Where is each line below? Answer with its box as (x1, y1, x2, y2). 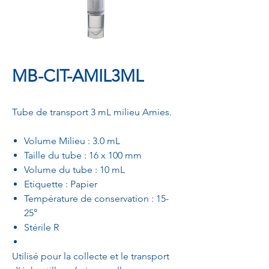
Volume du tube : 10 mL (24, 164, 125, 175)
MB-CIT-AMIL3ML (12, 66, 144, 86)
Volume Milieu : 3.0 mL (24, 135, 120, 147)
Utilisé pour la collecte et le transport (12, 250, 169, 262)
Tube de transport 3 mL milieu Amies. (12, 106, 172, 118)
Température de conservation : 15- (24, 193, 169, 204)
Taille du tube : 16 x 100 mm (24, 150, 142, 161)
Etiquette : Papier (24, 178, 97, 190)
